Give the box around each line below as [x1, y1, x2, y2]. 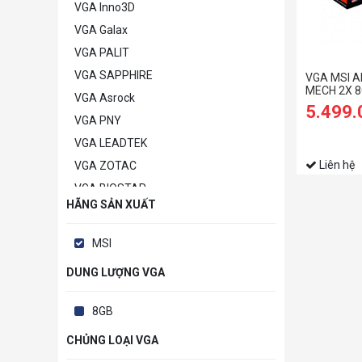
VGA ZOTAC [74, 159, 137, 173]
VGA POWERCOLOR [74, 204, 175, 218]
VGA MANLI [74, 227, 133, 241]
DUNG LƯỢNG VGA [66, 266, 165, 280]
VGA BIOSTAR [74, 182, 146, 196]
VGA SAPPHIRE [74, 69, 153, 82]
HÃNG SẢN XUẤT [66, 198, 156, 212]
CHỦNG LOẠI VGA [66, 334, 158, 347]
